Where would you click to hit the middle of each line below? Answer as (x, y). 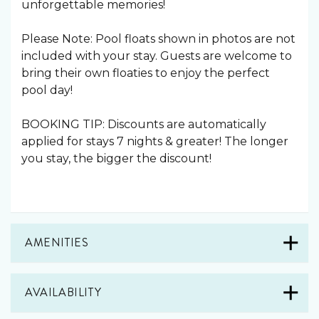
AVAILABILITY (63, 292)
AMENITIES (57, 242)
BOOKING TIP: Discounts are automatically (144, 124)
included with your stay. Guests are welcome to (157, 56)
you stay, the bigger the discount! (116, 158)
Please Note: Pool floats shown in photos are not (158, 39)
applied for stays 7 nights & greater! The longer (155, 141)
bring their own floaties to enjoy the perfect (146, 73)
